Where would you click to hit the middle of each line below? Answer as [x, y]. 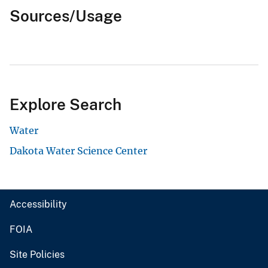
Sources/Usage [66, 16]
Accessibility [38, 205]
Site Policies [37, 255]
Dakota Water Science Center [78, 151]
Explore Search [66, 105]
